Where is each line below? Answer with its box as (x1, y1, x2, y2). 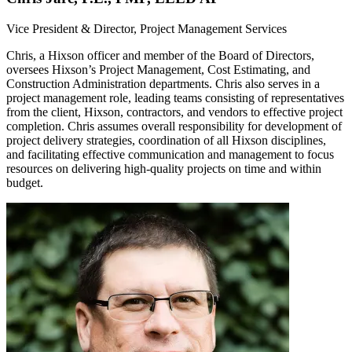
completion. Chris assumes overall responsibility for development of (6, 119, 342, 133)
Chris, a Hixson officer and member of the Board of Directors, (6, 48, 314, 62)
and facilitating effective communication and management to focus (6, 147, 334, 161)
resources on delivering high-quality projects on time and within (6, 161, 321, 175)
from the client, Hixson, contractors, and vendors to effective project (6, 104, 343, 119)
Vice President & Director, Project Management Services (6, 21, 287, 35)
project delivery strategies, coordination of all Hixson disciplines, (6, 133, 326, 147)
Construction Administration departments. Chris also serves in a (6, 76, 320, 90)
